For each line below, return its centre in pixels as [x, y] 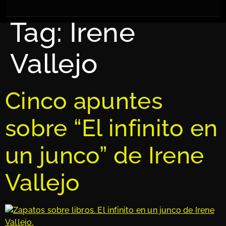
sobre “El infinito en [111, 128]
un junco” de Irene [105, 155]
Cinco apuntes [84, 101]
